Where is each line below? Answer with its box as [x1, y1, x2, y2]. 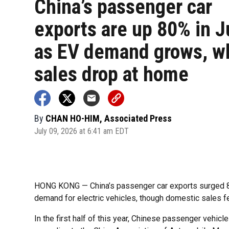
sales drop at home [34, 62, 189, 86]
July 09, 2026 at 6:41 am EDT [34, 126, 129, 136]
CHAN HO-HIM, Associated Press [45, 112, 172, 124]
